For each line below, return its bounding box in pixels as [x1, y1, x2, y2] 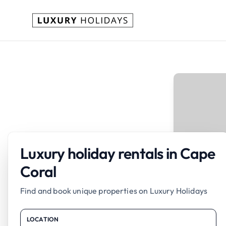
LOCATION [27, 215, 59, 223]
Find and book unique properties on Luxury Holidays [20, 186, 207, 196]
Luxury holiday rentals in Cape [20, 144, 215, 163]
